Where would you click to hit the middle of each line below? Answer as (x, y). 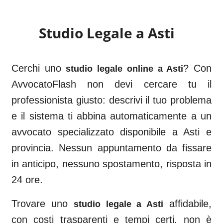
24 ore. (27, 180)
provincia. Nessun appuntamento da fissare (111, 148)
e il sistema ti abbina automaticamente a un (111, 116)
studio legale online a (116, 69)
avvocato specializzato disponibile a (98, 132)
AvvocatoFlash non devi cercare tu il (111, 84)
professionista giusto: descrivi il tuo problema (111, 100)
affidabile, (191, 204)
